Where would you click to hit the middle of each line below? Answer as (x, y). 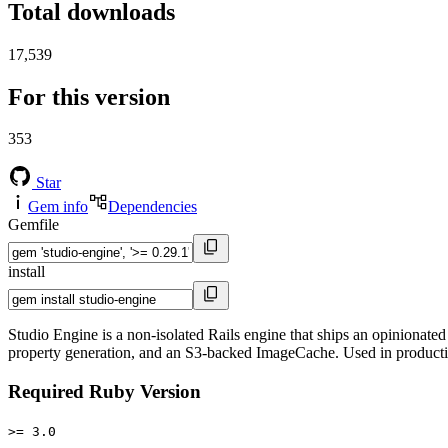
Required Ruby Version (104, 392)
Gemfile (33, 225)
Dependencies (152, 207)
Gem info (58, 207)
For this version (89, 96)
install (26, 272)
